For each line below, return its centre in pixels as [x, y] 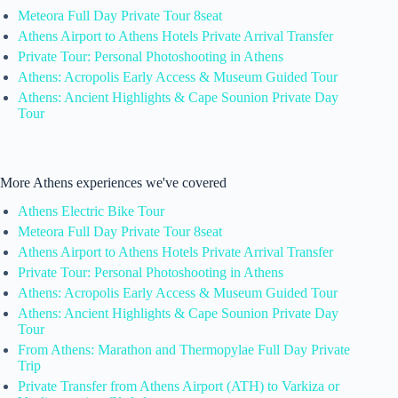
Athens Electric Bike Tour [91, 211]
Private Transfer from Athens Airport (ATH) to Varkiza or [179, 386]
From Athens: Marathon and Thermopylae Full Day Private [184, 350]
